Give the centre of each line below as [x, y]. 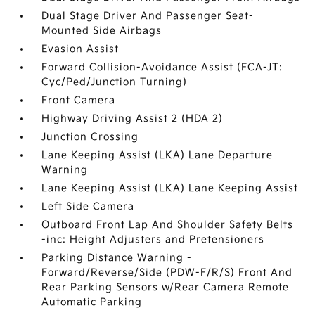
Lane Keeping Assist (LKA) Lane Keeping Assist [170, 188]
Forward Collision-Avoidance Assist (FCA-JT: [162, 67]
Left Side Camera [88, 206]
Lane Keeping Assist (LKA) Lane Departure [157, 155]
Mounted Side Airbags [102, 31]
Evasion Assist [81, 49]
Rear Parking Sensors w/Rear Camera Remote [166, 287]
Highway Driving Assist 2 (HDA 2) [133, 118]
